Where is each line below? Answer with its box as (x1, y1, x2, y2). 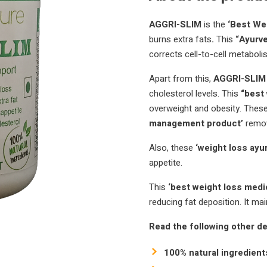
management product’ (148, 117, 246, 130)
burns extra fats (148, 33, 212, 46)
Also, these (148, 141, 193, 154)
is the (203, 18, 225, 31)
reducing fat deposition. (148, 195, 241, 209)
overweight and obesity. (148, 102, 241, 115)
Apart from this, (148, 72, 211, 85)
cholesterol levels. (148, 87, 219, 100)
